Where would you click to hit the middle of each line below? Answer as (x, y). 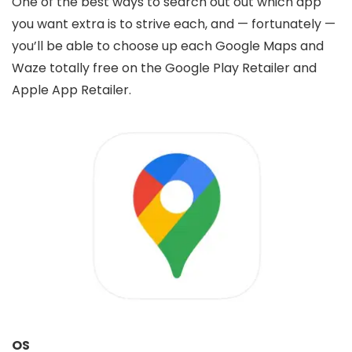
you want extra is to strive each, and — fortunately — (174, 24)
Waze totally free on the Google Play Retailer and (164, 68)
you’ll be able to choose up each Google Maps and (168, 46)
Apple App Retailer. (71, 90)
